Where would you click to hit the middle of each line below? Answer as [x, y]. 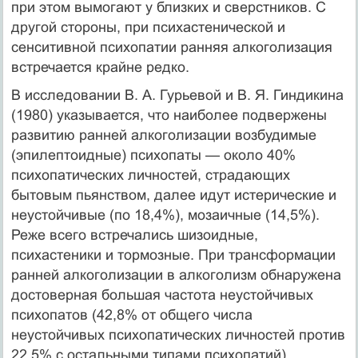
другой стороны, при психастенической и [148, 27]
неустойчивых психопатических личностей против [178, 334]
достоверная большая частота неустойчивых [162, 294]
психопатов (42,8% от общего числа [131, 314]
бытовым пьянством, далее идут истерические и [173, 195]
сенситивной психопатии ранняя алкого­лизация [171, 47]
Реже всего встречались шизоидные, [134, 235]
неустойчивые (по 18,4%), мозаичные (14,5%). [165, 215]
